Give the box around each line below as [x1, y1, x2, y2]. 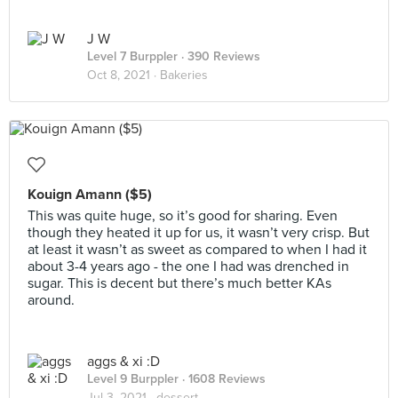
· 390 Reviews [178, 49, 260, 64]
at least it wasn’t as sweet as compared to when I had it [28, 241, 367, 259]
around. [28, 291, 75, 309]
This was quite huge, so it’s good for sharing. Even [28, 207, 338, 225]
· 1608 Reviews [179, 371, 266, 386]
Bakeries [160, 68, 208, 83]
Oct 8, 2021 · [87, 68, 160, 83]
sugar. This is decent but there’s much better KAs [28, 275, 331, 292]
